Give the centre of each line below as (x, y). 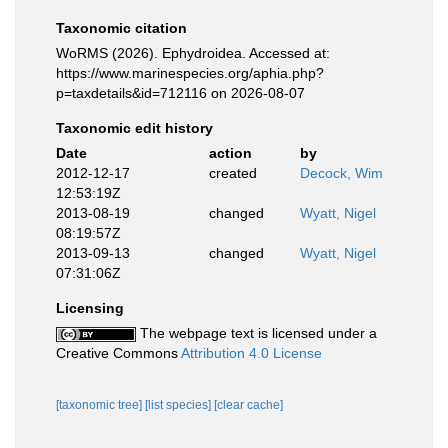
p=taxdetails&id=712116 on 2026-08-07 (180, 93)
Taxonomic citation (121, 28)
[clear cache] (248, 405)
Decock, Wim (341, 173)
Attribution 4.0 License (251, 353)
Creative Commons (118, 353)
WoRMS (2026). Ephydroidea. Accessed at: (193, 53)
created (232, 173)
